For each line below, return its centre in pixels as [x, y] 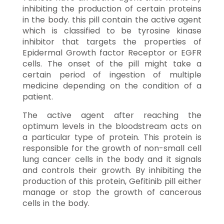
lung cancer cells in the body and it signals [112, 159]
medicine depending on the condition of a [112, 85]
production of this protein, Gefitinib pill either [112, 181]
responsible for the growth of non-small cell [112, 148]
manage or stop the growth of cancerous [112, 192]
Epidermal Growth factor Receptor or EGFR [112, 52]
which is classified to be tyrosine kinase [112, 30]
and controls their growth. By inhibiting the [112, 170]
